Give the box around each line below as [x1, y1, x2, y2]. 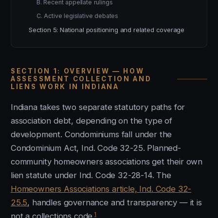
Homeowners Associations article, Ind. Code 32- [11, 184, 192, 194]
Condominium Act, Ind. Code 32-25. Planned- [11, 143, 181, 153]
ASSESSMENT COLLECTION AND [11, 75, 152, 83]
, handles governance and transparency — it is [27, 198, 202, 207]
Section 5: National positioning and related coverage [29, 26, 185, 34]
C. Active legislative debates [36, 12, 119, 19]
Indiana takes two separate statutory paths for [11, 102, 185, 112]
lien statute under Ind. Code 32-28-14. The [11, 170, 171, 180]
